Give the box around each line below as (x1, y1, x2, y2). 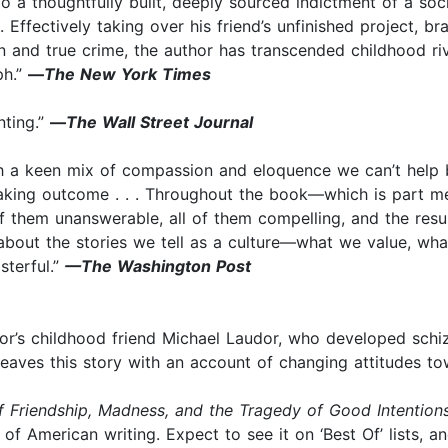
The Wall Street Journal (66, 112, 253, 133)
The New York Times (44, 64, 211, 85)
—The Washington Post (65, 256, 251, 277)
